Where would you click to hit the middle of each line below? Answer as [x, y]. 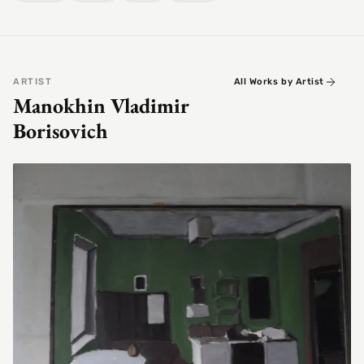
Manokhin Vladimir [101, 106]
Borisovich [61, 131]
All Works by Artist [279, 82]
